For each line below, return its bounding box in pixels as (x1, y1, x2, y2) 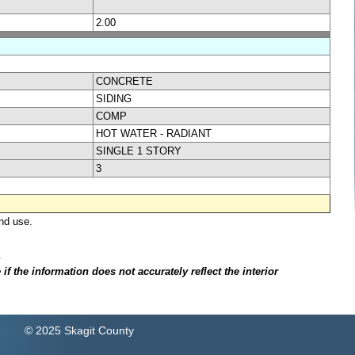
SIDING (96, 92, 132, 105)
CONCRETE (96, 74, 153, 87)
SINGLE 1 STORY (96, 144, 181, 157)
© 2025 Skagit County (24, 324, 134, 338)
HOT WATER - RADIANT (96, 127, 212, 139)
